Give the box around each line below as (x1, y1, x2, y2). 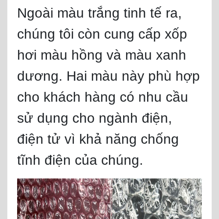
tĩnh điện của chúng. (17, 153, 143, 168)
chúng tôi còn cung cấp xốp (17, 26, 187, 42)
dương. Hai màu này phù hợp (17, 68, 200, 84)
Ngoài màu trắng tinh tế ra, (17, 5, 182, 21)
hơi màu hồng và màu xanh (17, 47, 186, 63)
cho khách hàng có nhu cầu (17, 89, 188, 105)
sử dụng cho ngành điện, (17, 110, 172, 126)
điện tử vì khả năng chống (17, 131, 179, 147)
